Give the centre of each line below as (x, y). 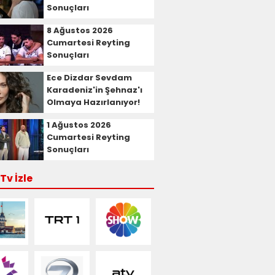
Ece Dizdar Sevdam (89, 78)
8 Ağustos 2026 (80, 30)
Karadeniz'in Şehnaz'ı (95, 90)
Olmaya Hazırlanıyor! (93, 102)
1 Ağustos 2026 (79, 125)
